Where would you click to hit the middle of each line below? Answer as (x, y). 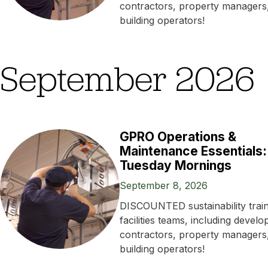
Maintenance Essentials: (193, 151)
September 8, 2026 (164, 186)
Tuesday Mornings (176, 166)
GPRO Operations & (178, 137)
